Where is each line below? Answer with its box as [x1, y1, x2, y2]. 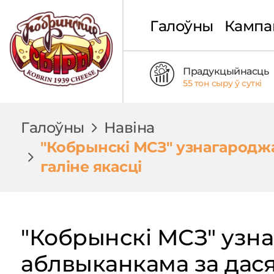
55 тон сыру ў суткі [183, 77, 262, 89]
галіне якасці [40, 158, 142, 176]
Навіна [103, 119, 155, 136]
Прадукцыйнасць [183, 65, 269, 77]
